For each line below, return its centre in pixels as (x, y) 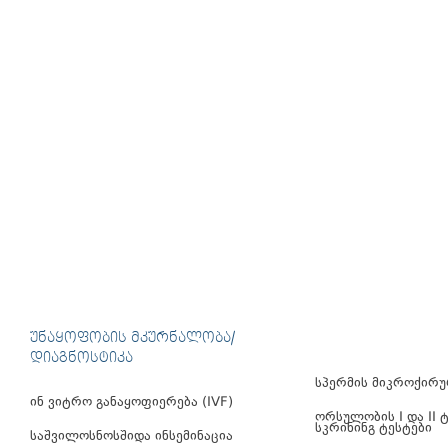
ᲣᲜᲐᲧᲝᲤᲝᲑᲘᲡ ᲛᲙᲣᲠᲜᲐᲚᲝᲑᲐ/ (132, 338)
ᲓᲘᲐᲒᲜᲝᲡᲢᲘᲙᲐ (81, 358)
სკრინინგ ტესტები (373, 429)
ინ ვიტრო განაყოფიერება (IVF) (131, 403)
